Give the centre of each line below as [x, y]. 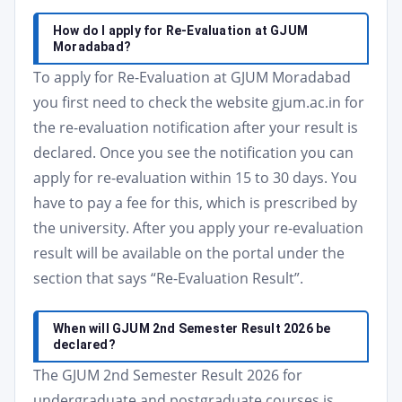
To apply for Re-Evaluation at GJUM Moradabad [192, 77]
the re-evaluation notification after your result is [196, 127]
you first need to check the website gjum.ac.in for [199, 102]
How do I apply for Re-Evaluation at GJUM [180, 31]
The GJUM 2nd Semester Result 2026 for [168, 375]
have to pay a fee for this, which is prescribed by [195, 203]
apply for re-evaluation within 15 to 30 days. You [195, 178]
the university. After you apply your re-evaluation [198, 228]
